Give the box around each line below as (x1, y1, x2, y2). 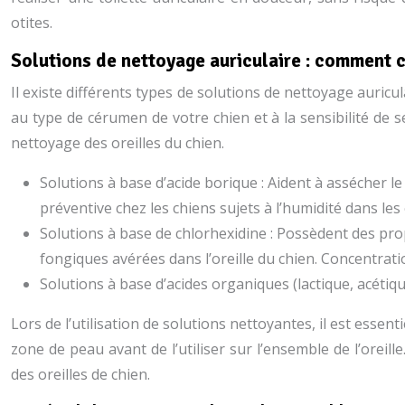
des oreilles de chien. (11, 364, 150, 384)
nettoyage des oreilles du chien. (11, 133, 224, 153)
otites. (11, 13, 52, 33)
